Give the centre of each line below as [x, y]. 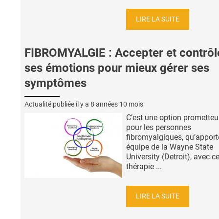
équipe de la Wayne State [170, 147]
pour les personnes [159, 128]
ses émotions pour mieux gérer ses [117, 68]
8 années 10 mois [117, 104]
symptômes [55, 83]
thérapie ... [144, 167]
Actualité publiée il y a [57, 104]
